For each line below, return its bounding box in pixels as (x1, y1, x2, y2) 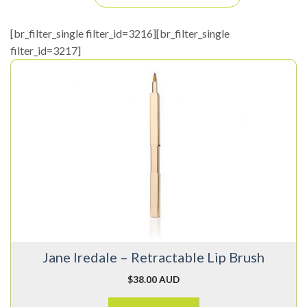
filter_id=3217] (10, 44, 81, 58)
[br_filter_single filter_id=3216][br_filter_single (10, 27, 230, 40)
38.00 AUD (133, 273, 180, 286)
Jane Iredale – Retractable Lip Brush (42, 249, 265, 266)
